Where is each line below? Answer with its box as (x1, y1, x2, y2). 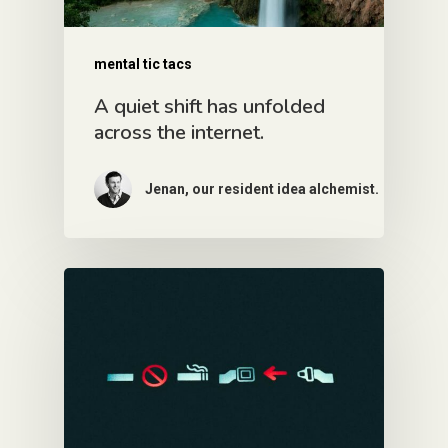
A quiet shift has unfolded (94, 92, 325, 120)
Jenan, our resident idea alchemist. (145, 180, 379, 197)
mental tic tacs (94, 55, 192, 72)
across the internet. (94, 118, 264, 146)
